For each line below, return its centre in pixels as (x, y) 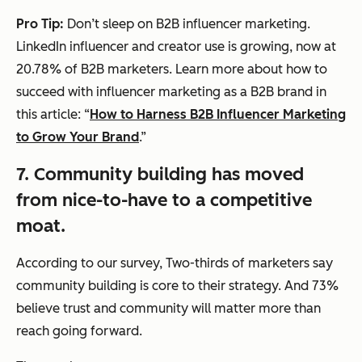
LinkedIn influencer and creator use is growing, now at (176, 46)
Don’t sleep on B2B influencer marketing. (189, 23)
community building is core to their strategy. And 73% (177, 285)
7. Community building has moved (160, 174)
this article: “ (53, 114)
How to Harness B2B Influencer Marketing (218, 114)
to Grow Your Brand (78, 137)
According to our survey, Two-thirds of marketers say (175, 263)
